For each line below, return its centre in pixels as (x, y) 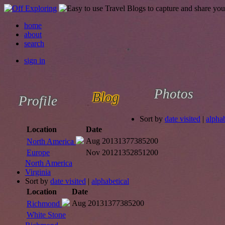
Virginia (38, 172)
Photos (174, 94)
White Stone (46, 215)
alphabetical (110, 181)
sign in (35, 61)
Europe (38, 152)
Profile (38, 101)
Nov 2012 (102, 152)
